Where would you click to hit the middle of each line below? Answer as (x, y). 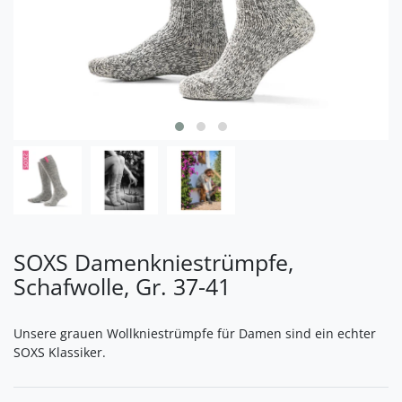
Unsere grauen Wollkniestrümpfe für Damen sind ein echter (195, 333)
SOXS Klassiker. (60, 352)
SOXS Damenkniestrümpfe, (153, 262)
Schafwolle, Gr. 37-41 (122, 286)
